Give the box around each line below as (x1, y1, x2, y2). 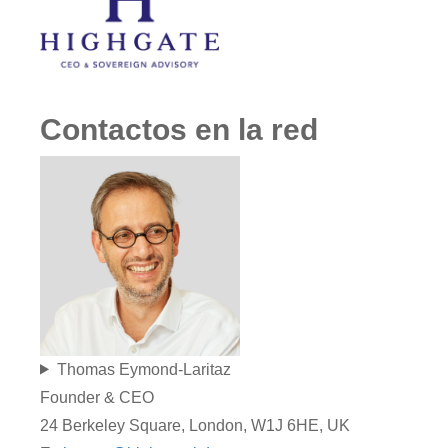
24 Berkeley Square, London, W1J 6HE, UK (40, 416, 350, 434)
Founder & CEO (40, 388, 154, 406)
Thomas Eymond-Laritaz (56, 360, 231, 378)
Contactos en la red (40, 112, 318, 146)
